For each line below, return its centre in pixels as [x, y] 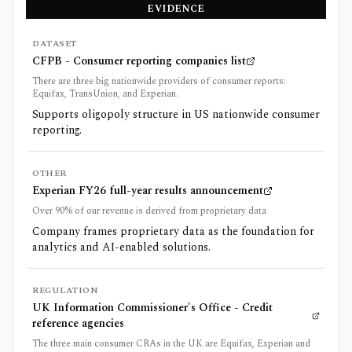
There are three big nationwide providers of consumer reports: [159, 81]
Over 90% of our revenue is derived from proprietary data [149, 211]
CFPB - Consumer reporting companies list [139, 60]
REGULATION [66, 290]
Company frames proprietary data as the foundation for [173, 231]
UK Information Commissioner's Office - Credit [152, 307]
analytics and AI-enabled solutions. [121, 247]
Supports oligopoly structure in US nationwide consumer [176, 114]
